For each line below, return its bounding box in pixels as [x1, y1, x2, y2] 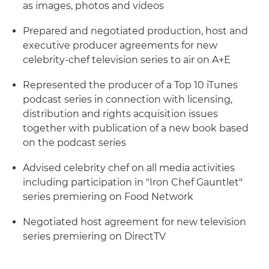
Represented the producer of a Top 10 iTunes [23, 79, 238, 91]
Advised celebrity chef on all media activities [23, 162, 235, 174]
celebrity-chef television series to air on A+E [23, 54, 231, 65]
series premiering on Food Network [23, 191, 193, 202]
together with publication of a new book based [23, 122, 249, 134]
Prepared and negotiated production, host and [23, 25, 248, 37]
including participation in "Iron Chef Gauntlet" [23, 177, 243, 188]
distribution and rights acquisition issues [23, 108, 218, 119]
